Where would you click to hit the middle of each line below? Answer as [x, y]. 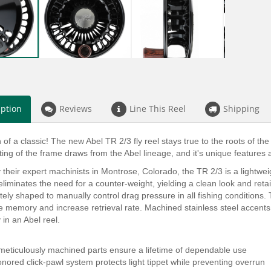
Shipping [241, 109]
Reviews [76, 109]
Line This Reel [158, 109]
